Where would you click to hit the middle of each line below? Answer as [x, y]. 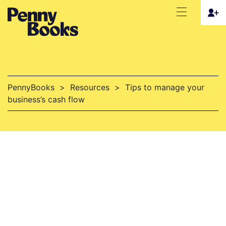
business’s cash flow [46, 99]
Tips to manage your [165, 87]
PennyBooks [31, 87]
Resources [90, 87]
